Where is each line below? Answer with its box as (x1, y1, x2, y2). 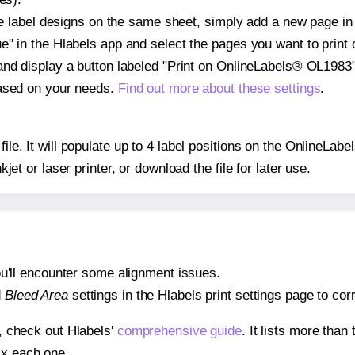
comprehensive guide (116, 323, 242, 338)
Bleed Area (4, 288, 68, 303)
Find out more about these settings (117, 80, 321, 96)
